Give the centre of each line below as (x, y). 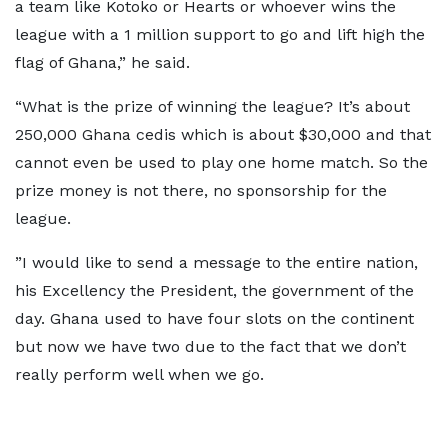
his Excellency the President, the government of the (214, 290)
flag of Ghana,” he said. (102, 62)
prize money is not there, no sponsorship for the (201, 190)
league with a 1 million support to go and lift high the (220, 34)
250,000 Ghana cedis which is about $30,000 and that (223, 134)
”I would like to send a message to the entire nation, (216, 262)
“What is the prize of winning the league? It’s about (212, 106)
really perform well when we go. (139, 374)
